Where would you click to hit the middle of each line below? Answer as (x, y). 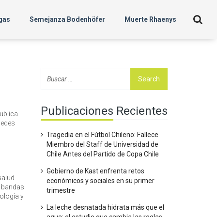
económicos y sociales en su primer (100, 181)
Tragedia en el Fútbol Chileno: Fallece (102, 135)
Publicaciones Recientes (104, 111)
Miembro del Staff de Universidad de (102, 144)
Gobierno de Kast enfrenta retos (95, 171)
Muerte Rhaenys (150, 19)
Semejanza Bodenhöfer (67, 19)
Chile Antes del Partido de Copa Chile (102, 154)
